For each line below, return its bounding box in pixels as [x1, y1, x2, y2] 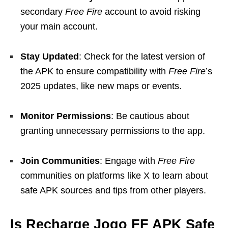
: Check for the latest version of [79, 51, 205, 62]
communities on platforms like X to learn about [20, 170, 208, 181]
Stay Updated [20, 51, 79, 62]
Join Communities [20, 155, 100, 166]
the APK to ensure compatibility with [20, 66, 168, 76]
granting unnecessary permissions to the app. [20, 125, 205, 136]
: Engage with [100, 155, 158, 166]
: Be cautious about [111, 110, 189, 121]
